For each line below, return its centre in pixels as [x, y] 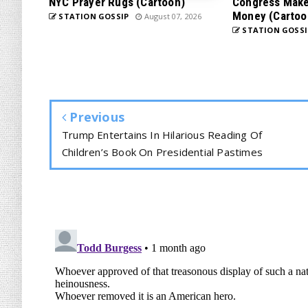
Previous [96, 117]
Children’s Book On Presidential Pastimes [162, 152]
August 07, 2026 [172, 16]
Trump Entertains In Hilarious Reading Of [162, 135]
